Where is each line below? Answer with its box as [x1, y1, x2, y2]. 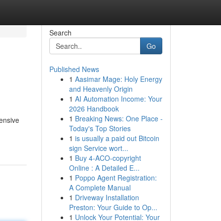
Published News [49, 64, 99, 74]
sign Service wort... [69, 143, 128, 153]
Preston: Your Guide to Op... [69, 202, 157, 212]
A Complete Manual [69, 183, 131, 192]
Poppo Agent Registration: [74, 173, 157, 183]
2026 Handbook [69, 104, 119, 113]
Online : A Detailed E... [69, 163, 140, 173]
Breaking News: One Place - [74, 113, 163, 123]
